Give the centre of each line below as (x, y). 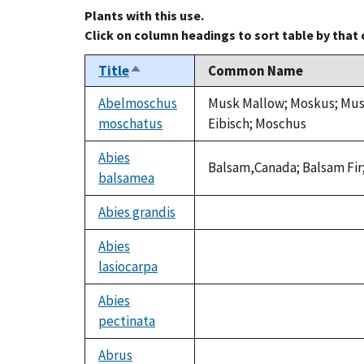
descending (165, 90)
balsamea (126, 178)
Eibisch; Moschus (257, 124)
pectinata (127, 321)
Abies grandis (137, 212)
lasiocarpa (128, 267)
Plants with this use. (144, 16)
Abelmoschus (138, 104)
